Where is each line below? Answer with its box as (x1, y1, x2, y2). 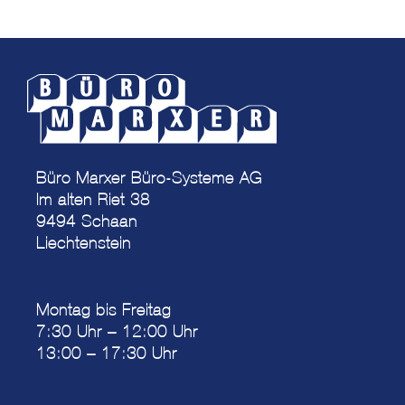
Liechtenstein (36, 233, 131, 252)
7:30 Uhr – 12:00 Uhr (36, 322, 198, 341)
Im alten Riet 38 (36, 190, 150, 209)
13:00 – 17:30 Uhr (36, 344, 177, 363)
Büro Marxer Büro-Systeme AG (36, 168, 262, 187)
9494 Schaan (36, 212, 137, 231)
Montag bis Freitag (36, 300, 171, 319)
